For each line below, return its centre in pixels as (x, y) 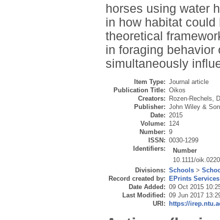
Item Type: (150, 82)
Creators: (152, 99)
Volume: (153, 124)
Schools (181, 170)
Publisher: (150, 107)
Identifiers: (149, 149)
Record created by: (137, 179)
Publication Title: (139, 90)
